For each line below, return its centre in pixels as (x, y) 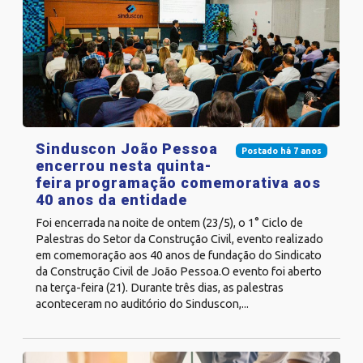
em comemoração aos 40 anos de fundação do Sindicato (179, 256)
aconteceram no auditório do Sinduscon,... (142, 304)
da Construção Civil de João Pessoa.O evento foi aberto (179, 272)
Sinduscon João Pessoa (127, 149)
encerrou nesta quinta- (124, 166)
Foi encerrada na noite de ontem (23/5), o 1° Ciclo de (169, 223)
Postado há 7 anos (281, 150)
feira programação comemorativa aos (178, 183)
